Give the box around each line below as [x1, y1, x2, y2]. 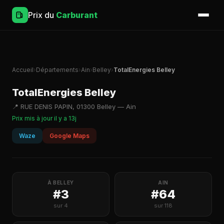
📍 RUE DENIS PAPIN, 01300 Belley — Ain [12, 102, 136, 110]
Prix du [28, 10, 56, 20]
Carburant [56, 10, 97, 20]
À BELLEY [47, 179, 74, 185]
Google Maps [49, 132, 89, 139]
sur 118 [154, 202, 172, 209]
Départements [36, 66, 78, 73]
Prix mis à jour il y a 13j [12, 114, 76, 122]
